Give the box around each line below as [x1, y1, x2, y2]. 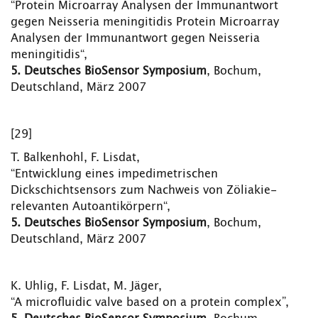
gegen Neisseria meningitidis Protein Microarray [11, 16, 279, 28]
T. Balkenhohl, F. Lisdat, [11, 152, 140, 163]
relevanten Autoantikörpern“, [11, 201, 170, 212]
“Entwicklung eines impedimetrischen [11, 168, 218, 180]
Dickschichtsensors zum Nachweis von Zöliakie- [11, 185, 277, 196]
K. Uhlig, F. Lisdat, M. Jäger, [11, 280, 162, 292]
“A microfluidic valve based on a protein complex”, [11, 297, 289, 308]
